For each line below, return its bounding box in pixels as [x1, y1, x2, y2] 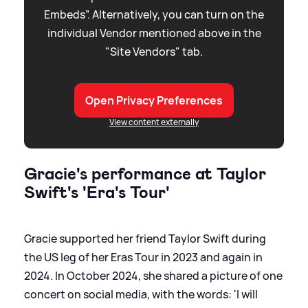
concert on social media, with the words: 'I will [24, 287, 258, 302]
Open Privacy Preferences [85, 93, 223, 109]
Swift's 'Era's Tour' [24, 181, 170, 204]
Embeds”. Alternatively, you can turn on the [44, 7, 264, 23]
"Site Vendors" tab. [105, 44, 203, 60]
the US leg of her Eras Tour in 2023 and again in [24, 250, 263, 265]
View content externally [109, 116, 199, 129]
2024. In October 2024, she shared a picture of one [24, 268, 283, 284]
